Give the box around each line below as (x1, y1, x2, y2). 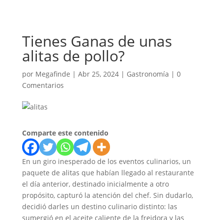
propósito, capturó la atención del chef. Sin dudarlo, (22, 191, 193, 200)
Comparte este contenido (22, 128, 109, 137)
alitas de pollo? (22, 46, 125, 66)
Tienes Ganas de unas (22, 31, 172, 51)
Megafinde (35, 69, 70, 79)
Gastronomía (126, 69, 169, 79)
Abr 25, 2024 (78, 69, 119, 79)
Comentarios (22, 81, 64, 90)
